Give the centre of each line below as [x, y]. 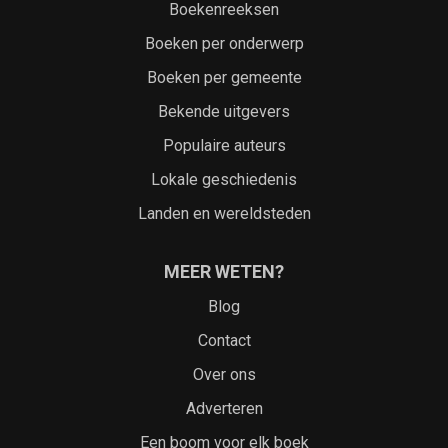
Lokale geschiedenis [224, 180]
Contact [224, 341]
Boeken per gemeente [224, 78]
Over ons [224, 375]
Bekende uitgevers [224, 112]
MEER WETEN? [224, 272]
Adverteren [224, 409]
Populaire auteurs [224, 146]
